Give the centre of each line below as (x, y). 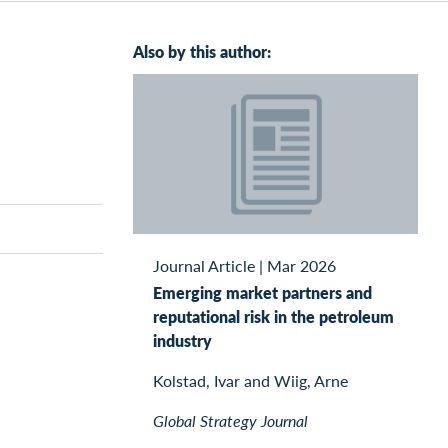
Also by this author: (202, 51)
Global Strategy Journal (230, 420)
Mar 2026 (301, 265)
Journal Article (204, 265)
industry (182, 340)
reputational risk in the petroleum (273, 316)
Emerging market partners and (262, 292)
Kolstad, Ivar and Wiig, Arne (250, 380)
